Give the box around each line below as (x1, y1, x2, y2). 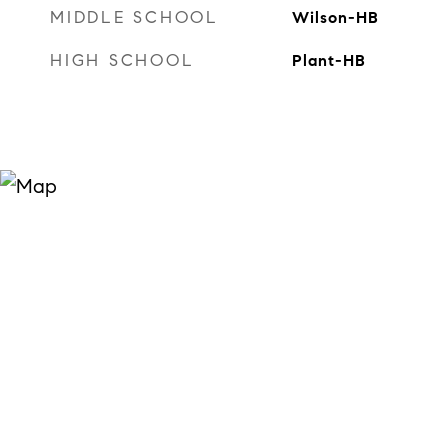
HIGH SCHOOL (50, 50, 195, 71)
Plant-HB (291, 51, 366, 70)
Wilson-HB (291, 8, 379, 27)
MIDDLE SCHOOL (50, 7, 219, 28)
